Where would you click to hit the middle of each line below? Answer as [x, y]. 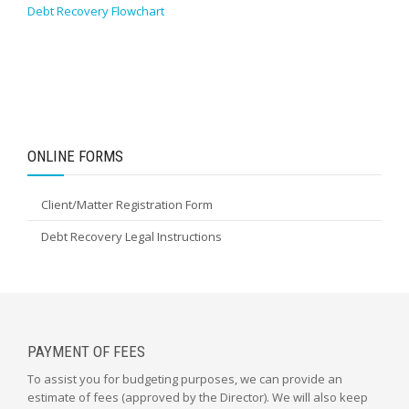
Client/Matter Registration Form [127, 204]
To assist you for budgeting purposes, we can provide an [185, 379]
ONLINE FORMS [75, 156]
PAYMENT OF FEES [86, 351]
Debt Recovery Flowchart [96, 11]
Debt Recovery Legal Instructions [131, 236]
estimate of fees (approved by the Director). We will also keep [198, 397]
